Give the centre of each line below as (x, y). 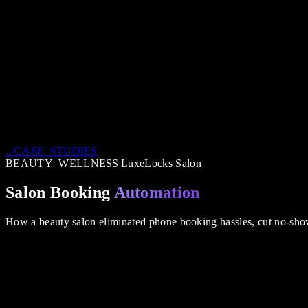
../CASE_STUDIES (52, 151)
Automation (157, 192)
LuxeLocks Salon (161, 163)
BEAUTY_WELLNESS (62, 163)
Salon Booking (58, 192)
